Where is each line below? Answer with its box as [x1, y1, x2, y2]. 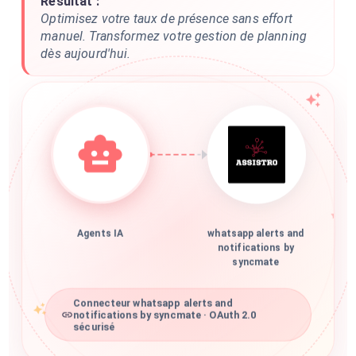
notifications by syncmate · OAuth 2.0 [73, 313, 257, 326]
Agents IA [77, 232, 124, 244]
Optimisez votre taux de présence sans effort [41, 11, 292, 26]
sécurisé [73, 325, 115, 338]
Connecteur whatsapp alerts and [73, 301, 233, 314]
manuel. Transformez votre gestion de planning [41, 29, 307, 44]
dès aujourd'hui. [41, 46, 131, 61]
